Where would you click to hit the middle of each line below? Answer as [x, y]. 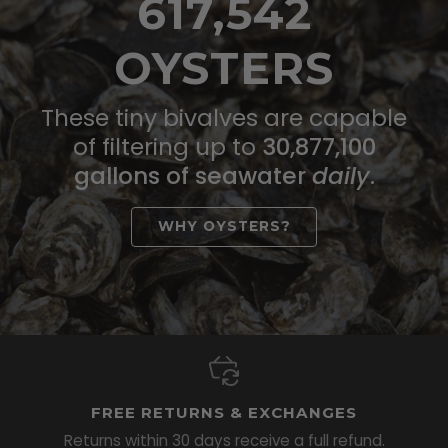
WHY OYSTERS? [224, 226]
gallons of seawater [192, 175]
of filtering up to [167, 146]
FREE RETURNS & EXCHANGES [224, 413]
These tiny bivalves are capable [224, 117]
